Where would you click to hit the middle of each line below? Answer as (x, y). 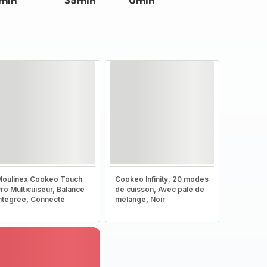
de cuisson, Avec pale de (159, 189)
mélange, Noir (140, 199)
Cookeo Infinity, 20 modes (162, 179)
